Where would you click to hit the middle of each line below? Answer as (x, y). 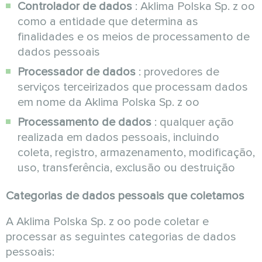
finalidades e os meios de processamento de (134, 37)
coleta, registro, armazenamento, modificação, (136, 153)
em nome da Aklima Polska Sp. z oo (108, 102)
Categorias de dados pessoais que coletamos (125, 196)
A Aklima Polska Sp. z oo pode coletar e (107, 222)
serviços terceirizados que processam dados (133, 87)
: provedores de (177, 72)
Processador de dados (77, 72)
